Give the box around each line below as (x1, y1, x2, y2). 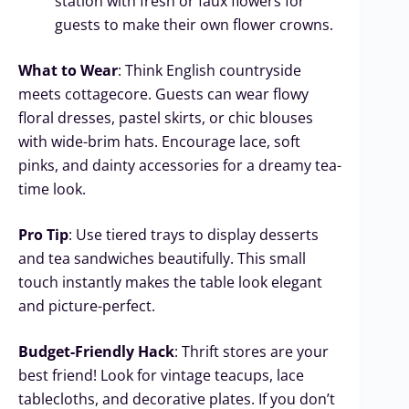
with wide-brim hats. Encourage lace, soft (18, 131, 300, 152)
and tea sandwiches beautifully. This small (18, 247, 306, 268)
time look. (18, 178, 86, 199)
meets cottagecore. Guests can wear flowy (18, 83, 309, 104)
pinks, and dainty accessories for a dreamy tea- (18, 154, 341, 175)
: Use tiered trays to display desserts (68, 224, 319, 245)
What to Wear (18, 59, 118, 80)
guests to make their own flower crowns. (55, 14, 333, 35)
